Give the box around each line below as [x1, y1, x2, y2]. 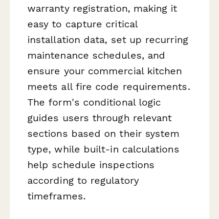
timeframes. [27, 190, 86, 202]
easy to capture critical [27, 18, 137, 30]
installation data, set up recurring [27, 33, 188, 45]
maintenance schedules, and [27, 49, 166, 61]
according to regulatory [27, 174, 139, 186]
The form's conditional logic [27, 96, 161, 108]
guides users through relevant [27, 111, 172, 124]
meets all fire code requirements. [27, 80, 190, 92]
